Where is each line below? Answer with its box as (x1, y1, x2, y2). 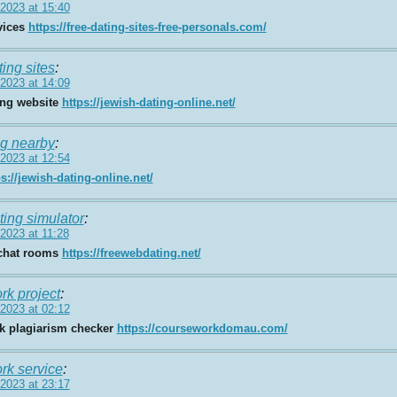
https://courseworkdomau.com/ (116, 321, 288, 335)
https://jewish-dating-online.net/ (61, 95, 236, 109)
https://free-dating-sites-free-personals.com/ (27, 19, 267, 34)
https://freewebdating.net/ (61, 245, 201, 260)
